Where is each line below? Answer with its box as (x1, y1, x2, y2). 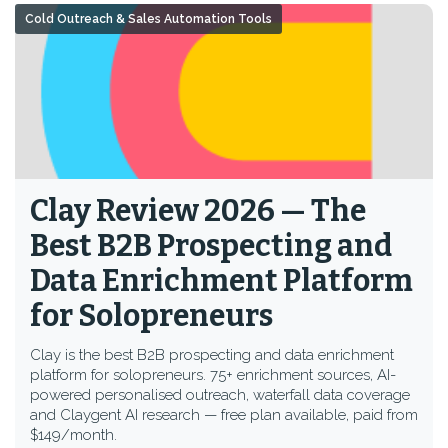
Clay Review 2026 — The (30, 193, 366, 229)
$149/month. (30, 426, 117, 444)
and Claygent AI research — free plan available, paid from (30, 406, 418, 424)
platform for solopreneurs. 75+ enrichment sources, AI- (30, 366, 396, 384)
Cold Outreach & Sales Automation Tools (25, 12, 272, 26)
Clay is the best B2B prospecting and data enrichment (30, 346, 394, 364)
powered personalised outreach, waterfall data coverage (30, 386, 410, 404)
